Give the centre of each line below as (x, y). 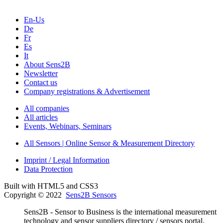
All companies (47, 109)
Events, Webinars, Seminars (68, 126)
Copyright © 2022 (35, 195)
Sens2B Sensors (91, 195)
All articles (41, 117)
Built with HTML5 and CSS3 (51, 186)
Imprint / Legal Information (67, 160)
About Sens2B (47, 65)
